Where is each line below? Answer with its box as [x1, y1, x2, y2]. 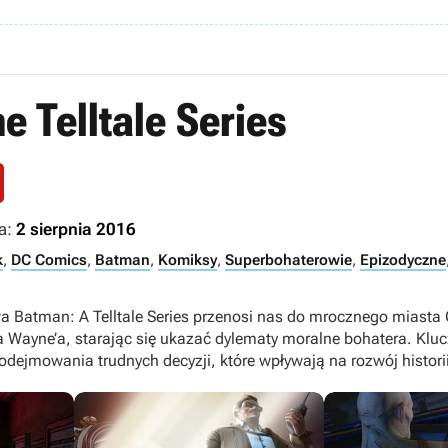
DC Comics [11, 251, 87, 269]
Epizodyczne [360, 251, 446, 269]
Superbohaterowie [225, 251, 352, 269]
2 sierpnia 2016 [16, 219, 136, 239]
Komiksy [158, 251, 217, 269]
